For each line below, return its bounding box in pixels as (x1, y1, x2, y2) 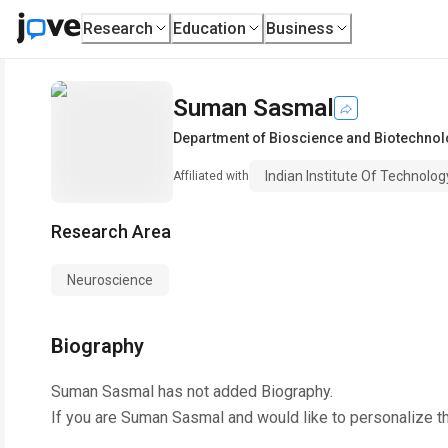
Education (173, 18, 247, 38)
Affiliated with (173, 169, 249, 183)
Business (266, 18, 335, 38)
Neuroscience (67, 272, 153, 288)
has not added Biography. (154, 382, 333, 401)
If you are (51, 408, 121, 427)
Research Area (51, 221, 171, 242)
